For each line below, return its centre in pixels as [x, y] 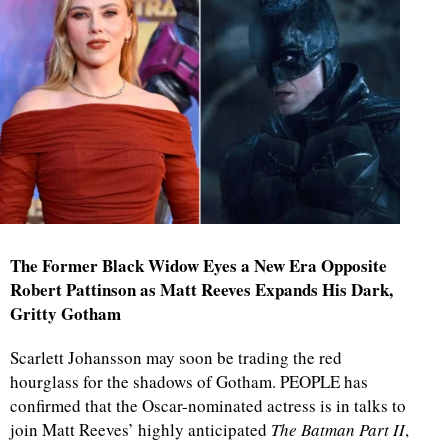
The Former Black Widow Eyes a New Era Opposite [198, 266]
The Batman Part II [338, 430]
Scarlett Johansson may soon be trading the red [176, 358]
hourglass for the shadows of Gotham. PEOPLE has [189, 382]
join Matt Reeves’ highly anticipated [140, 430]
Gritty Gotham [65, 314]
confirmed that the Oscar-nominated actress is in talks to [208, 406]
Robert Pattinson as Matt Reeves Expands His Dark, [201, 290]
